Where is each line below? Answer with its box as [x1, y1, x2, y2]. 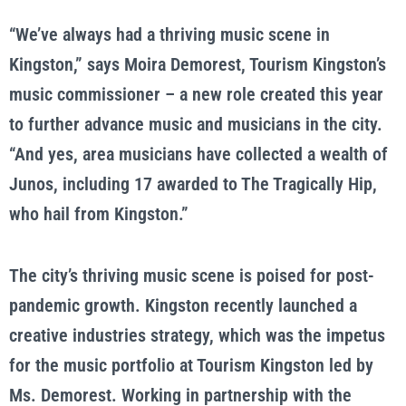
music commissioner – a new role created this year [9, 83, 383, 105]
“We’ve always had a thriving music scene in [9, 24, 330, 45]
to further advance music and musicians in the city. [9, 113, 382, 135]
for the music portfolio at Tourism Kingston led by [9, 354, 373, 376]
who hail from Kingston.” [9, 203, 188, 225]
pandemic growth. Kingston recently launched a [9, 295, 357, 316]
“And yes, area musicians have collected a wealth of [9, 143, 388, 165]
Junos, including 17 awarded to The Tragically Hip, [9, 173, 377, 195]
